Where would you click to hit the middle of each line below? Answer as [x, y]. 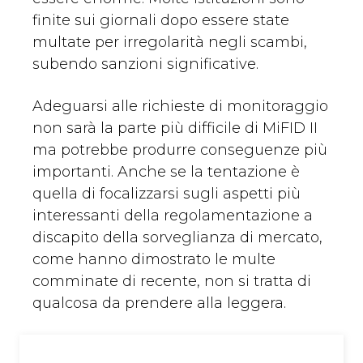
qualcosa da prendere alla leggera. [159, 303]
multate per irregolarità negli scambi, [170, 43]
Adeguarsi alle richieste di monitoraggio [180, 107]
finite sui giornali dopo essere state [161, 21]
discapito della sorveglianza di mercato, [177, 238]
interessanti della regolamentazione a [173, 216]
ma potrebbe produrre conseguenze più [180, 150]
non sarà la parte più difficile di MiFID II [175, 128]
